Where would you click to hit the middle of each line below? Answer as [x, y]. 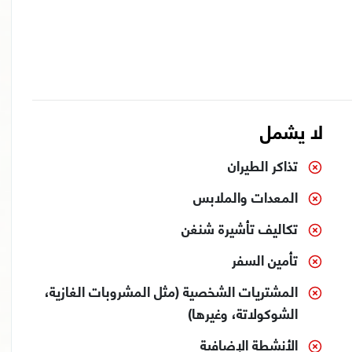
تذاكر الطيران [263, 165]
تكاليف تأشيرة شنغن [240, 228]
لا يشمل [292, 131]
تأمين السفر [265, 259]
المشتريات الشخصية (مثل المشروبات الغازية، [172, 291]
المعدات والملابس [246, 196]
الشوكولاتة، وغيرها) [243, 313]
